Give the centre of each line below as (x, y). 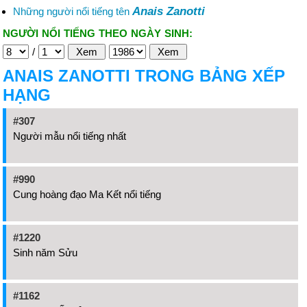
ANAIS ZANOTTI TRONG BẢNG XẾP (144, 76)
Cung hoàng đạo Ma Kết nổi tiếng (87, 194)
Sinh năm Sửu (45, 253)
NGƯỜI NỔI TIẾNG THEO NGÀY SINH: (98, 33)
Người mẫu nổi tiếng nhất (70, 136)
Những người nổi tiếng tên (73, 11)
